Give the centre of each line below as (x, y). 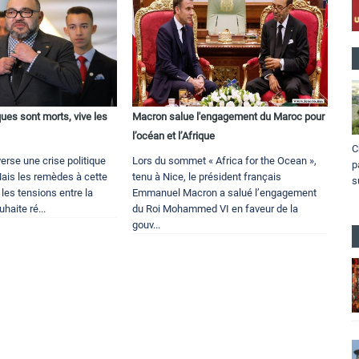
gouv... (147, 225)
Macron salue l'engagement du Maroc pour (229, 117)
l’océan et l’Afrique (174, 136)
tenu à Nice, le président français (207, 177)
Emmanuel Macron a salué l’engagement (225, 193)
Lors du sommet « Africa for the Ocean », (225, 161)
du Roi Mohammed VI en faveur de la (216, 209)
